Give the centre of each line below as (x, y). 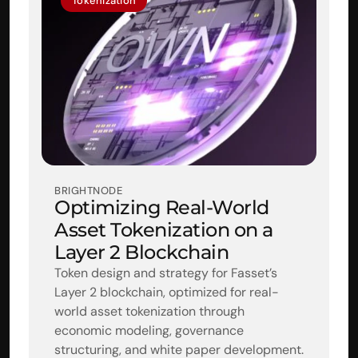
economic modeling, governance (149, 330)
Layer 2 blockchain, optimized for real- (167, 292)
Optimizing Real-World (162, 207)
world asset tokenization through (149, 311)
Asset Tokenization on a (164, 229)
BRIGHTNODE (88, 190)
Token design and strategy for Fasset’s (166, 272)
